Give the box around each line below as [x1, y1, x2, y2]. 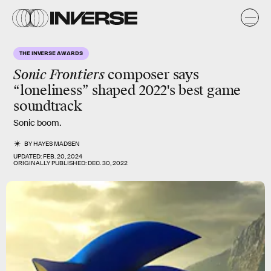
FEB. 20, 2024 [43, 152, 82, 160]
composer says [104, 66, 199, 83]
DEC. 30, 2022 [88, 159, 128, 167]
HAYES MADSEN [33, 140, 80, 148]
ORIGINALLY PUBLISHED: [13, 159, 88, 167]
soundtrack [13, 97, 82, 115]
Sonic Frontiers [13, 66, 105, 83]
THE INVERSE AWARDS [19, 49, 83, 56]
